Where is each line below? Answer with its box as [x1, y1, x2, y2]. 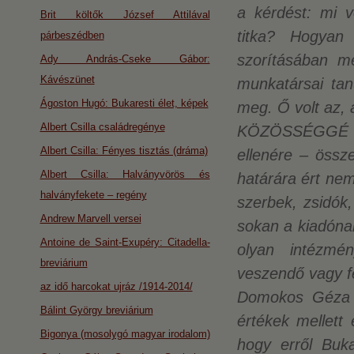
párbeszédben [40, 29, 104, 41]
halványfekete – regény [40, 189, 147, 201]
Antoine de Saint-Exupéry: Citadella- [40, 236, 210, 248]
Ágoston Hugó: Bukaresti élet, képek [40, 97, 209, 109]
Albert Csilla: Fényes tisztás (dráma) [40, 145, 208, 156]
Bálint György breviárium [40, 304, 153, 316]
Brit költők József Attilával [40, 9, 210, 21]
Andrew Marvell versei [40, 213, 141, 224]
